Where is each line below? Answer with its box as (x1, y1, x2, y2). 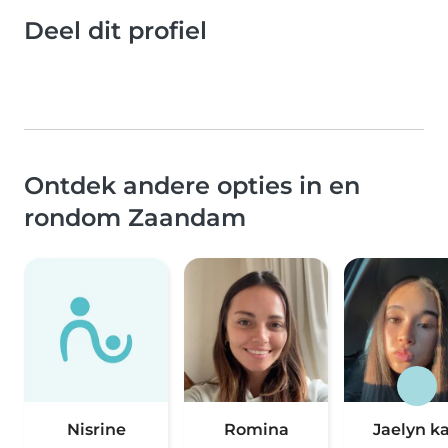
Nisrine (66, 420, 126, 440)
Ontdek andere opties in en (24, 171, 360, 201)
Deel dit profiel (24, 16, 207, 46)
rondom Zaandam (24, 203, 246, 233)
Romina (223, 420, 289, 440)
